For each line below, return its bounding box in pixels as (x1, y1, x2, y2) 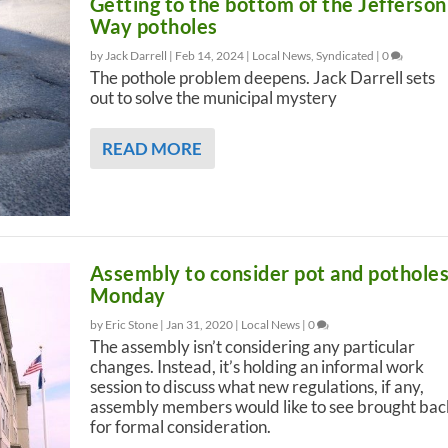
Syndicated (315, 48, 374, 64)
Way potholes (89, 14, 218, 39)
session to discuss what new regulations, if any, (89, 376, 424, 398)
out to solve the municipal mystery (89, 87, 337, 109)
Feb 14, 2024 (174, 48, 244, 64)
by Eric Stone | (89, 317, 166, 333)
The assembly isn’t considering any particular (89, 336, 415, 358)
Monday (89, 283, 166, 308)
